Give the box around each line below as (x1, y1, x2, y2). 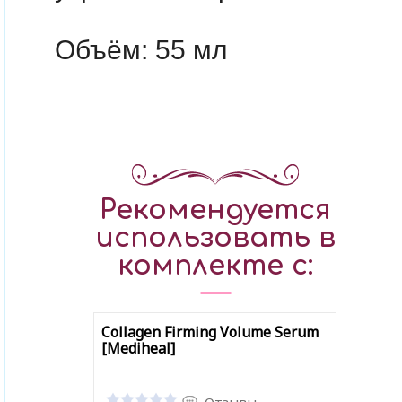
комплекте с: (118, 251, 313, 281)
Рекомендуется (100, 196, 331, 225)
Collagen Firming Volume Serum (100, 322, 319, 342)
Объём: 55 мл (55, 35, 228, 65)
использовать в (95, 223, 336, 253)
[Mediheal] (100, 338, 175, 358)
